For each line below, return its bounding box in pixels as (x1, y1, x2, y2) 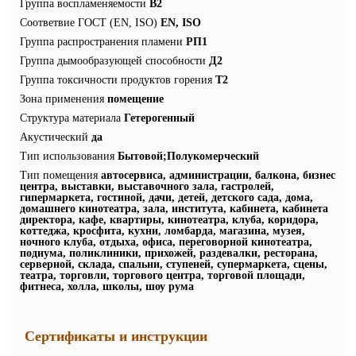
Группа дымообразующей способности (20, 54, 206, 67)
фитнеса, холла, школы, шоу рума (20, 280, 194, 292)
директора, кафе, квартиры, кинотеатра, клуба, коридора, (20, 213, 319, 226)
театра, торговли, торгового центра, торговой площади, (20, 269, 305, 281)
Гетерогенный (124, 111, 195, 124)
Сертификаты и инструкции (25, 327, 207, 344)
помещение (107, 92, 164, 105)
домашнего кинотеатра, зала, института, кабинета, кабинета (20, 202, 328, 215)
